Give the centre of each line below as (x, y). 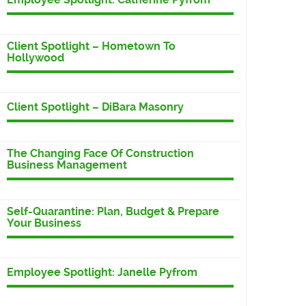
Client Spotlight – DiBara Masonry (95, 107)
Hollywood (36, 58)
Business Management (67, 165)
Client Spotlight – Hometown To (91, 46)
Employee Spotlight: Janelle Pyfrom (102, 273)
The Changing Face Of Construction (100, 154)
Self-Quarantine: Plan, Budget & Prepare (113, 212)
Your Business (44, 223)
